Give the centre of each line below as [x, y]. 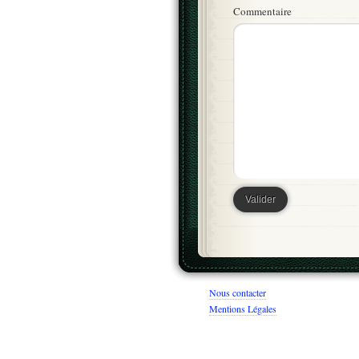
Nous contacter [238, 293]
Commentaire [262, 12]
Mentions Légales [243, 309]
